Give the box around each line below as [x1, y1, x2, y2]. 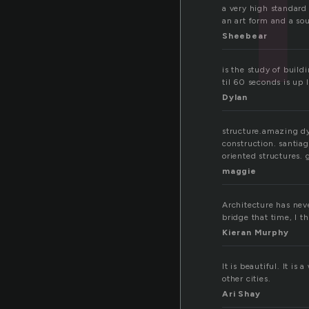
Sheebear [222, 31, 268, 41]
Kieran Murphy [222, 228, 289, 238]
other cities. [222, 274, 271, 284]
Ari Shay [222, 289, 261, 299]
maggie [222, 166, 257, 177]
